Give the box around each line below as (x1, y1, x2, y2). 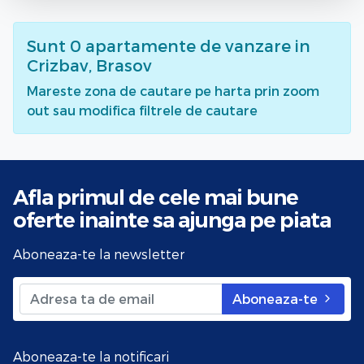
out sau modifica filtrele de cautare (27, 102, 258, 118)
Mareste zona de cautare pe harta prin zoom (27, 82, 319, 98)
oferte (13, 206, 79, 232)
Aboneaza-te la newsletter (13, 245, 184, 262)
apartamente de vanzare (85, 35, 291, 55)
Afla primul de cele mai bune (13, 184, 298, 210)
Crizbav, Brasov (27, 54, 152, 75)
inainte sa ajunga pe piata (79, 206, 331, 232)
